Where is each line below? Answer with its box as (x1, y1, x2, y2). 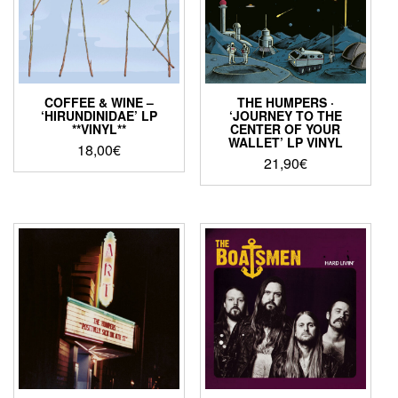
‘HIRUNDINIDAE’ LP (41, 106, 158, 124)
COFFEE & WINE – (44, 92, 155, 111)
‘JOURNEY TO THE (228, 106, 342, 124)
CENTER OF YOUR (230, 119, 341, 138)
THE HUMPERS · (236, 92, 334, 111)
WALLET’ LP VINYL (227, 132, 343, 151)
